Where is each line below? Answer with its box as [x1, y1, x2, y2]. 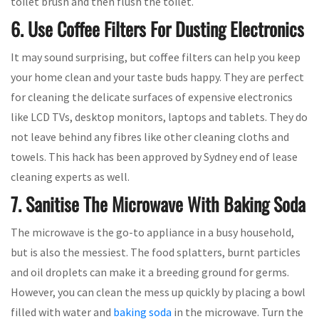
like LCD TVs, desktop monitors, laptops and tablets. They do [11, 109, 308, 124]
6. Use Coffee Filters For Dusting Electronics [11, 14, 304, 43]
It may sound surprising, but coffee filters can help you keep [11, 49, 300, 64]
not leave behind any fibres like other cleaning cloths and [11, 129, 289, 144]
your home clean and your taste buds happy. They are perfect [11, 69, 304, 84]
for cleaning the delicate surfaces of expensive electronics [11, 89, 293, 104]
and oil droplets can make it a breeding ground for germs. [11, 264, 289, 279]
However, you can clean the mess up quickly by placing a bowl [11, 284, 305, 299]
